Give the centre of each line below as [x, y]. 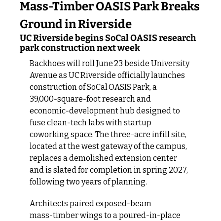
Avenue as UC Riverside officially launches [107, 75]
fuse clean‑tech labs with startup [91, 122]
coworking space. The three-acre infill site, [108, 134]
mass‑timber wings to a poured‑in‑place [105, 215]
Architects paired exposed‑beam [91, 203]
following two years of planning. [88, 182]
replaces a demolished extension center [103, 158]
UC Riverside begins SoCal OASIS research [108, 38]
